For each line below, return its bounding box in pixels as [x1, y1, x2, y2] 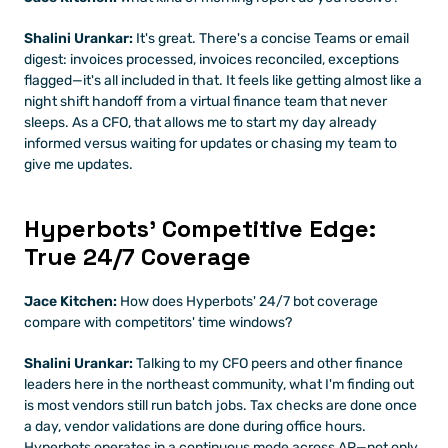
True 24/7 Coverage [24, 241, 251, 272]
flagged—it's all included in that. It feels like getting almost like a [24, 72, 422, 89]
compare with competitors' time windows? [24, 314, 292, 331]
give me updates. [24, 156, 133, 173]
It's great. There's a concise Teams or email [133, 30, 409, 47]
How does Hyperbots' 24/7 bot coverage [117, 293, 378, 310]
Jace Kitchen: [24, 293, 117, 310]
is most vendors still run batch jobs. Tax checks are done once [24, 397, 417, 414]
